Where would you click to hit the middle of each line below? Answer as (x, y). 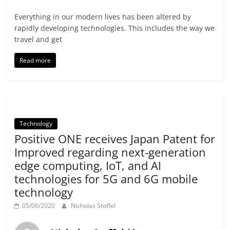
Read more (35, 61)
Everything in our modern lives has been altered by (103, 17)
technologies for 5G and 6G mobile (106, 179)
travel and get (39, 40)
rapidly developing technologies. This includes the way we (115, 28)
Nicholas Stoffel (93, 206)
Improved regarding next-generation (110, 152)
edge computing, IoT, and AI (88, 166)
